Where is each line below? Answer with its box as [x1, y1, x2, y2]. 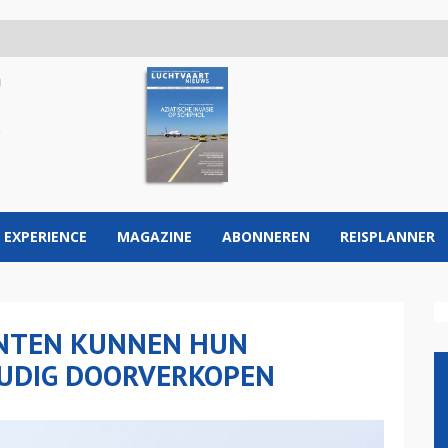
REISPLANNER [340, 227, 435, 246]
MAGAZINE [117, 227, 192, 246]
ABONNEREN [222, 227, 310, 246]
